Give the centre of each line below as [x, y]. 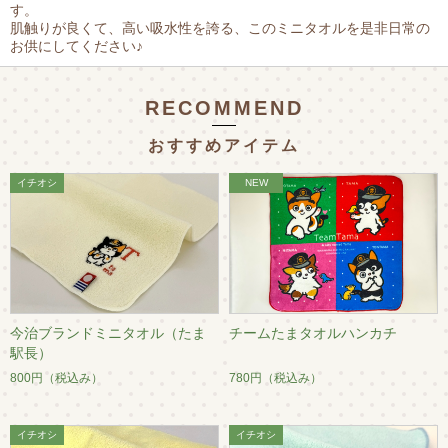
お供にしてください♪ [76, 46]
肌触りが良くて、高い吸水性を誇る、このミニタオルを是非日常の [220, 28]
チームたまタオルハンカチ [313, 332]
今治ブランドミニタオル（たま [108, 332]
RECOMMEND [224, 108]
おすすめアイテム [224, 146]
